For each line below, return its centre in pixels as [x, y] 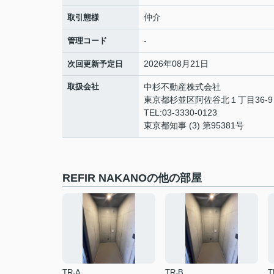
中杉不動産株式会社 [187, 87]
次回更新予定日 [95, 64]
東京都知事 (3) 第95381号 [194, 125]
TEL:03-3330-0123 [180, 113]
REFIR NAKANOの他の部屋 [132, 178]
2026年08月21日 [176, 64]
